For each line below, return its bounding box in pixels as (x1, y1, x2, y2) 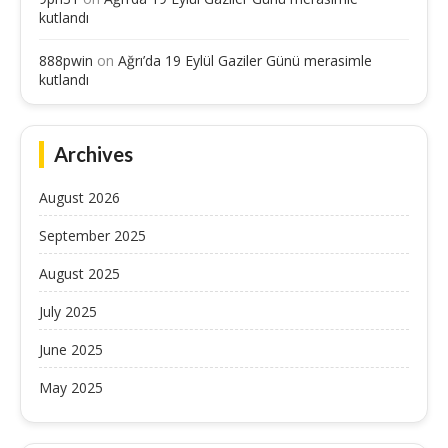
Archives (54, 142, 133, 167)
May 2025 (39, 378, 103, 398)
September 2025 (39, 226, 146, 246)
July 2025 (39, 302, 97, 322)
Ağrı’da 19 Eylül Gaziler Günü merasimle (118, 51, 372, 71)
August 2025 (39, 264, 120, 284)
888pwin (39, 51, 93, 71)
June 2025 (39, 340, 103, 360)
